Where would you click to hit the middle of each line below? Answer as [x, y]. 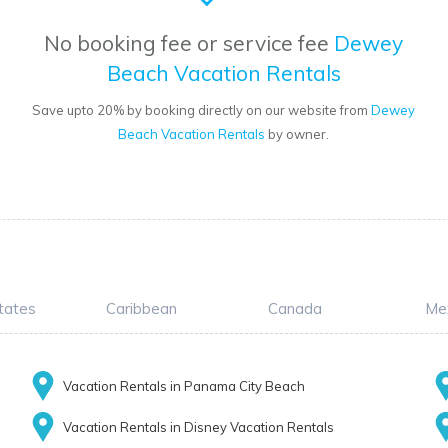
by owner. [297, 134]
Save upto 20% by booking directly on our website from [202, 110]
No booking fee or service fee [189, 43]
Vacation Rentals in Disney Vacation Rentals [198, 427]
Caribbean [141, 309]
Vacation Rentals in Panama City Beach [183, 386]
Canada [295, 309]
